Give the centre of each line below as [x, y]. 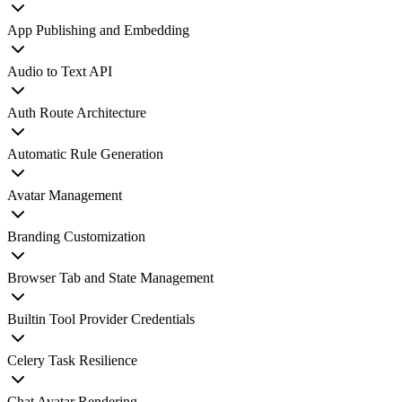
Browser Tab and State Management [110, 278]
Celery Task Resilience [72, 360]
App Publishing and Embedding [98, 30]
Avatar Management [65, 195]
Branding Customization [76, 236]
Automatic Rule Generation [85, 154]
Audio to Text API [60, 71]
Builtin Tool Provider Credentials [101, 319]
